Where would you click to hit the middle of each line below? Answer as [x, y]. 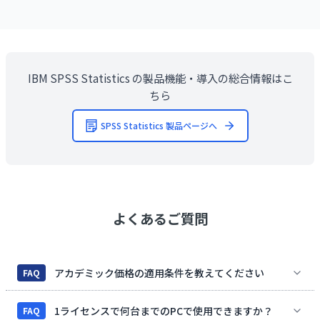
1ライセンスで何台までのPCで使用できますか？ [164, 310]
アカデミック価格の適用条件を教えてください [159, 272]
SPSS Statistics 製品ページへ [159, 125]
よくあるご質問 [160, 218]
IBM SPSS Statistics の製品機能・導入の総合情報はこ [160, 77]
